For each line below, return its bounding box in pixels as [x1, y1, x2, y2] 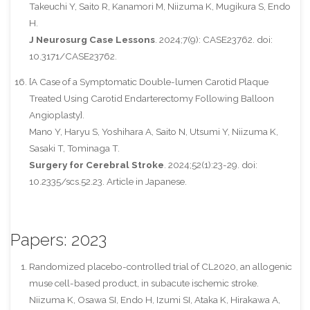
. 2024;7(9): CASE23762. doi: [154, 33, 273, 45]
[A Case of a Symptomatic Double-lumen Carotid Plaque [28, 76, 268, 88]
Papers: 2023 [10, 229, 107, 250]
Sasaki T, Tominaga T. [28, 143, 120, 154]
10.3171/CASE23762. [28, 50, 117, 62]
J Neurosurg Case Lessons [28, 33, 155, 45]
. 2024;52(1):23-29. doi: [163, 159, 257, 171]
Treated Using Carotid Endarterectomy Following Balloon [28, 93, 274, 104]
